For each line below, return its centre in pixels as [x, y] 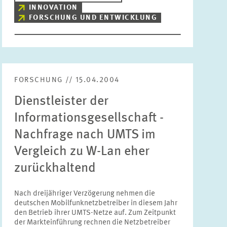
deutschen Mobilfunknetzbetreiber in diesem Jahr [96, 203]
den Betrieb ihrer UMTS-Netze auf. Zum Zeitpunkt [95, 213]
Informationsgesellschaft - [89, 118]
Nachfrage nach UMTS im [85, 135]
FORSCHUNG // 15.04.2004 [67, 80]
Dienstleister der [62, 101]
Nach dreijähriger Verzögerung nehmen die [85, 194]
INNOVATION [53, 8]
